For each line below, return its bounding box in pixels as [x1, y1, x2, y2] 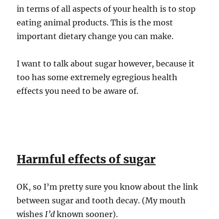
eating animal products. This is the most [17, 17, 174, 27]
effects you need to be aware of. [17, 86, 139, 96]
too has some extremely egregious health [17, 72, 178, 82]
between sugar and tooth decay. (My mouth [17, 195, 186, 205]
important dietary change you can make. [17, 31, 174, 41]
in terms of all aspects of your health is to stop [17, 3, 196, 14]
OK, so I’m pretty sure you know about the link [17, 181, 198, 192]
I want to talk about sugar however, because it [17, 58, 195, 68]
